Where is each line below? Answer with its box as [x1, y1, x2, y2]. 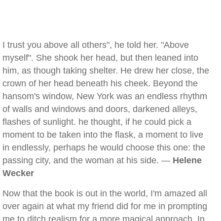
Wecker [2, 168, 34, 178]
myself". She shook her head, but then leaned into [2, 53, 198, 63]
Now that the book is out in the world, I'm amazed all [2, 188, 207, 198]
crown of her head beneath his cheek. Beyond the [2, 78, 198, 88]
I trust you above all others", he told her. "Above [2, 40, 189, 50]
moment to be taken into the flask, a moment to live [2, 130, 203, 140]
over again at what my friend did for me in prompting [2, 201, 207, 211]
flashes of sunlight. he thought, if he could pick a [2, 117, 191, 127]
